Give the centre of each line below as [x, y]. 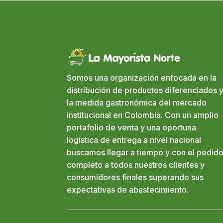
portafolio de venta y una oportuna [132, 128]
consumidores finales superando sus [135, 177]
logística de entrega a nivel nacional [134, 140]
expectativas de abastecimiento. [128, 190]
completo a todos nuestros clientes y [136, 165]
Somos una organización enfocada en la [142, 78]
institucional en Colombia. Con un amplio [143, 115]
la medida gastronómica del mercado [137, 103]
